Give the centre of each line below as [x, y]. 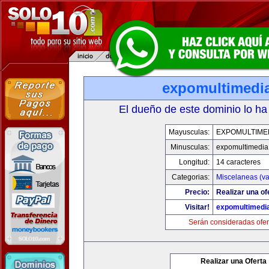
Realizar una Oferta [234, 261]
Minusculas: [190, 147]
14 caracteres [238, 162]
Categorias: [191, 177]
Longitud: [194, 162]
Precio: [197, 192]
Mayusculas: [189, 132]
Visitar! [197, 207]
